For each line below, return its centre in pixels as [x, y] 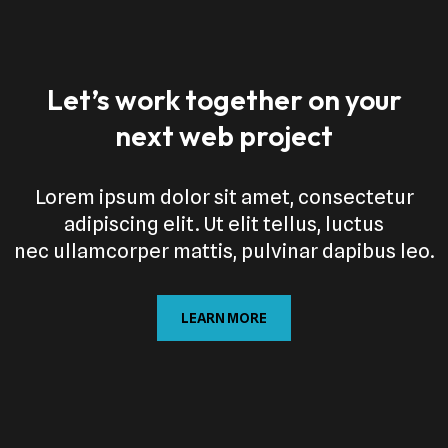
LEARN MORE [224, 317]
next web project [224, 135]
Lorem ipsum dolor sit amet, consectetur [224, 196]
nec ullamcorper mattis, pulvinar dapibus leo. [224, 250]
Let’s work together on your [224, 99]
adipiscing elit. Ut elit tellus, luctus [224, 223]
